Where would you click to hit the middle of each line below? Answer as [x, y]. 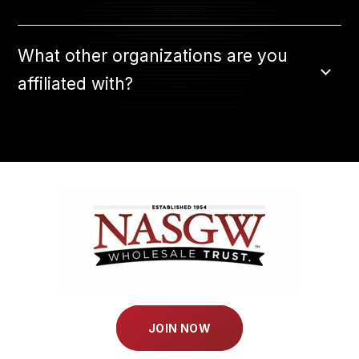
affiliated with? [76, 84]
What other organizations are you [153, 56]
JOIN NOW [179, 328]
